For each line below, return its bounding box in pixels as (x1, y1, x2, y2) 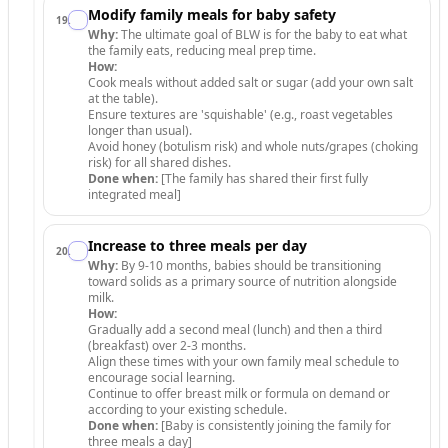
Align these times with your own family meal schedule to (88, 353, 399, 370)
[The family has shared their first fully (158, 170, 368, 187)
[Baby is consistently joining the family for (158, 417, 391, 434)
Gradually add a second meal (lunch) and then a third (88, 321, 382, 338)
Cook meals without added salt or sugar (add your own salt (88, 74, 413, 91)
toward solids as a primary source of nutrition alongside (88, 273, 397, 290)
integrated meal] (88, 186, 181, 203)
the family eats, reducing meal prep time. (88, 42, 316, 59)
